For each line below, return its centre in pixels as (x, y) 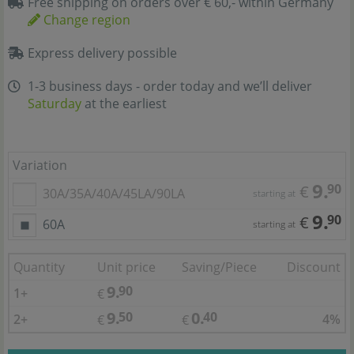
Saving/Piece (219, 267)
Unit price (126, 267)
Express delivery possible (102, 53)
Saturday (55, 104)
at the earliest (124, 104)
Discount (314, 267)
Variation (40, 165)
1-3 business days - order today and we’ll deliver (170, 86)
